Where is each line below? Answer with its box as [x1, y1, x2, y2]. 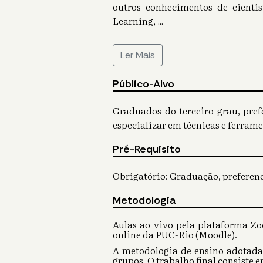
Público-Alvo [113, 77, 174, 92]
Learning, [113, 14, 156, 28]
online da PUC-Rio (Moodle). [113, 227, 237, 242]
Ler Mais [120, 49, 155, 62]
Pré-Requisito [113, 142, 181, 157]
